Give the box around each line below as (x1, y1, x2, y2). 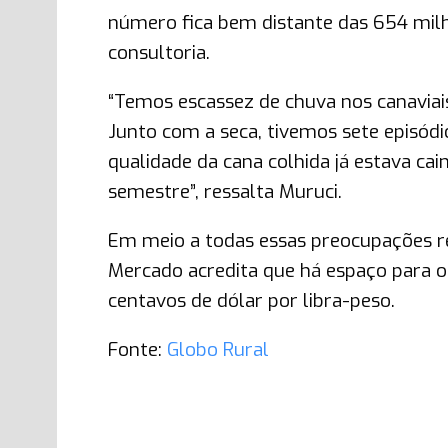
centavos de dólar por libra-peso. (107, 288, 395, 313)
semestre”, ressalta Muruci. (107, 179, 342, 204)
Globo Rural (166, 337, 269, 362)
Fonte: (107, 337, 167, 362)
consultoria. (107, 40, 210, 65)
